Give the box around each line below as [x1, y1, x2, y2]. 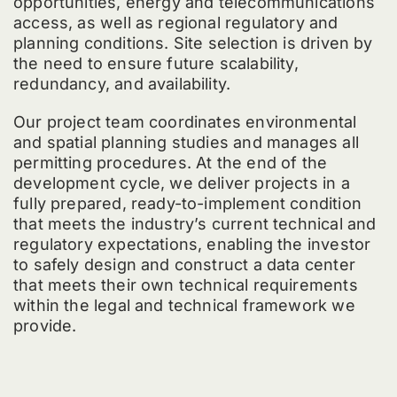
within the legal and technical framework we [12, 296, 355, 315]
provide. [12, 316, 77, 336]
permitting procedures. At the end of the [12, 153, 328, 173]
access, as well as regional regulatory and [12, 13, 339, 33]
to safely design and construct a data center [12, 255, 355, 275]
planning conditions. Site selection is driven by [12, 34, 373, 53]
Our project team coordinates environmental [12, 113, 357, 132]
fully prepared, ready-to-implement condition [12, 194, 362, 214]
